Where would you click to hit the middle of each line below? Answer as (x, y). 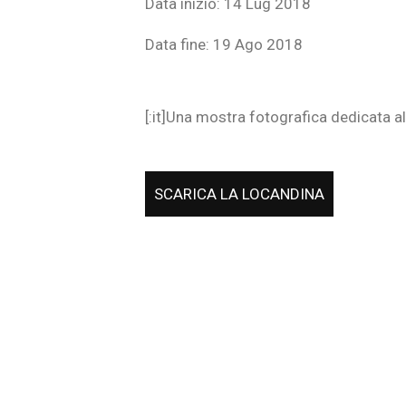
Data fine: (177, 45)
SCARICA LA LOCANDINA (239, 194)
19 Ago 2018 (256, 45)
